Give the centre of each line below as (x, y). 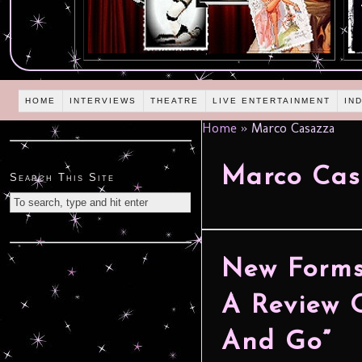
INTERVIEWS (103, 100)
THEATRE (175, 100)
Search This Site (62, 178)
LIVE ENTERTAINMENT (272, 100)
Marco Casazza (291, 128)
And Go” (276, 342)
